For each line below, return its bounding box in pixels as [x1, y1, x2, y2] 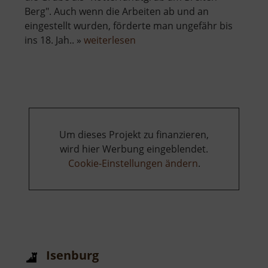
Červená [135, 47, 172, 61]
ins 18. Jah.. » [25, 33, 84, 47]
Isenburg [46, 247, 99, 264]
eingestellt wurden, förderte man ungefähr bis [25, 19, 233, 33]
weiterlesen [84, 33, 136, 47]
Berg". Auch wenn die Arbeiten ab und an [25, 5, 209, 19]
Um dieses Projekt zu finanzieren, [59, 128, 209, 142]
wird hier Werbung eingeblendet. [60, 142, 208, 156]
